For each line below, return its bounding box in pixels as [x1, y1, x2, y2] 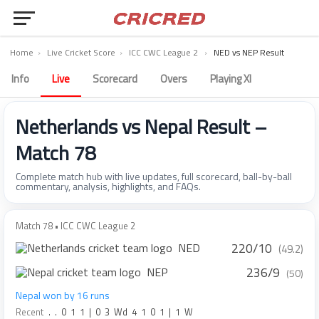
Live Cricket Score [47, 46, 115, 59]
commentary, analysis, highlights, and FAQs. [16, 179, 201, 194]
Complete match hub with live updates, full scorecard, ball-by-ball [16, 169, 292, 184]
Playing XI [210, 70, 251, 87]
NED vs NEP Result [214, 46, 284, 59]
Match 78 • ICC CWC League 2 [16, 219, 135, 233]
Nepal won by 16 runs [16, 288, 110, 303]
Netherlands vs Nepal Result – [16, 111, 267, 142]
